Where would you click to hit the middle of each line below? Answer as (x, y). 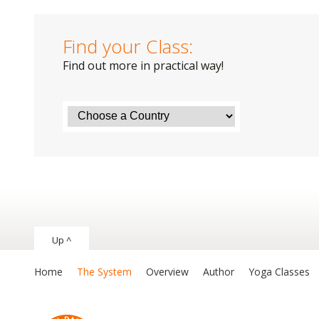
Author (219, 271)
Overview (167, 271)
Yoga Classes (279, 271)
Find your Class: (128, 46)
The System (104, 271)
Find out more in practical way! (143, 65)
